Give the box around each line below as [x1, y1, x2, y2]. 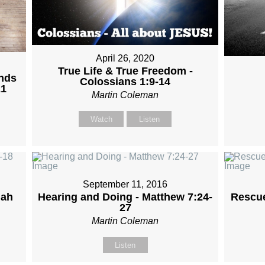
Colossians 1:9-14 [80, 75, 171, 88]
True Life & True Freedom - [57, 64, 193, 77]
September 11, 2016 [83, 179, 168, 190]
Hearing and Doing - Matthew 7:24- [38, 191, 213, 203]
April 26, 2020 [96, 53, 155, 63]
